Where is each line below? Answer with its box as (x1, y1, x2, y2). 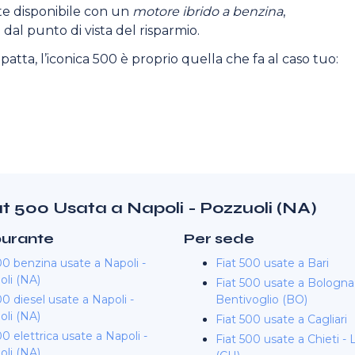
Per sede (184, 230, 254, 247)
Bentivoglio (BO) (216, 292, 307, 307)
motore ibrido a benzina (132, 4, 283, 19)
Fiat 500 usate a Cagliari (216, 312, 347, 326)
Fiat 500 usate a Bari (216, 256, 329, 270)
